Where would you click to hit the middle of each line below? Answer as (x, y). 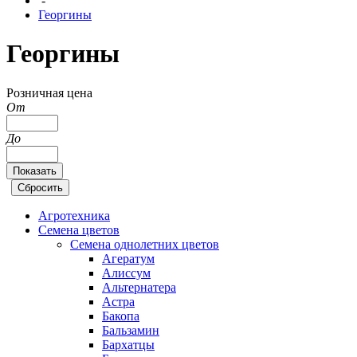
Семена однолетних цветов (145, 244)
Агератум (128, 258)
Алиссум (126, 273)
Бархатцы (128, 344)
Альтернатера (139, 287)
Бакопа (121, 316)
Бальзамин (131, 330)
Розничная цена (49, 92)
